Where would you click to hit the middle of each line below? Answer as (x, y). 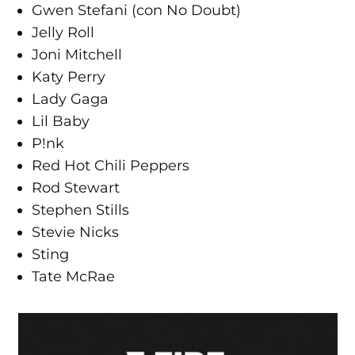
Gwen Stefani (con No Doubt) (137, 11)
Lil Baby (61, 122)
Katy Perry (69, 77)
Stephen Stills (81, 210)
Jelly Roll (63, 33)
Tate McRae (74, 277)
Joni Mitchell (77, 55)
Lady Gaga (71, 99)
